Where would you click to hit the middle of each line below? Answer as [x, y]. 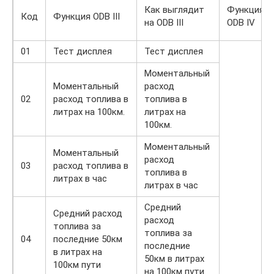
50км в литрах [174, 259]
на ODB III [164, 23]
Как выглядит [174, 10]
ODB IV [241, 23]
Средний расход [88, 214]
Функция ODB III [87, 17]
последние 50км [88, 239]
